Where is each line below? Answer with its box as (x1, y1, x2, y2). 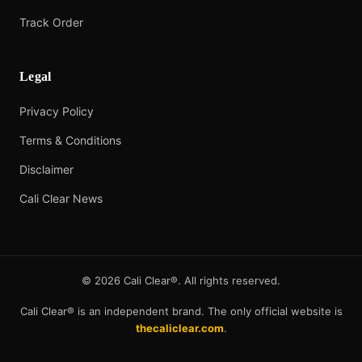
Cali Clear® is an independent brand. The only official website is (19, 305, 343, 318)
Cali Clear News (19, 192, 103, 206)
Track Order (19, 15, 83, 30)
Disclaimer (19, 162, 74, 177)
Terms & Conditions (19, 133, 121, 148)
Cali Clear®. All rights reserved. (120, 274, 280, 288)
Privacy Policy (19, 104, 94, 119)
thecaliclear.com (135, 322, 224, 335)
